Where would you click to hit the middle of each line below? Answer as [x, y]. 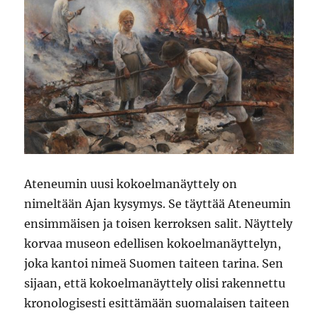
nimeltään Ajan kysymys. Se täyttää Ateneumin [158, 203]
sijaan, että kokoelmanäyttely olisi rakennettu [155, 283]
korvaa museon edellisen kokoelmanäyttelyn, [153, 243]
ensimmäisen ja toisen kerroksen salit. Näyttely [159, 223]
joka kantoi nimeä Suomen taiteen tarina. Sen [154, 263]
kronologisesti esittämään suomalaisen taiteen [157, 303]
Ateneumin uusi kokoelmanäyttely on [131, 183]
